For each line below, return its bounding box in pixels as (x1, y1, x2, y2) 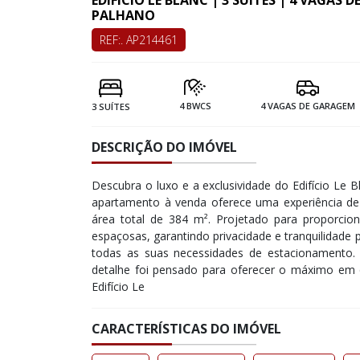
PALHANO (92, 6, 155, 24)
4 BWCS (179, 100, 212, 112)
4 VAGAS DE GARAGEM (260, 100, 356, 112)
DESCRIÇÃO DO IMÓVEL (92, 137, 237, 156)
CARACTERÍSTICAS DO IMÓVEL (92, 319, 281, 337)
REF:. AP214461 (100, 32, 178, 47)
